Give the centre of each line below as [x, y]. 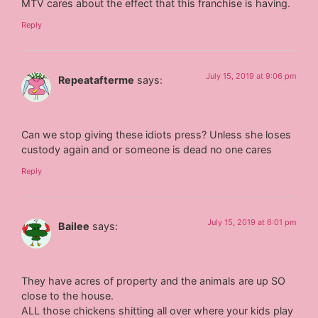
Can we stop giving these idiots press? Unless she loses [157, 135]
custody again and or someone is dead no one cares [147, 150]
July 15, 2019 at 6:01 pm [252, 222]
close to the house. [68, 295]
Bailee [74, 226]
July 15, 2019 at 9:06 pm [251, 76]
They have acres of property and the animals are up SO [154, 280]
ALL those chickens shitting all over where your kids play [158, 310]
